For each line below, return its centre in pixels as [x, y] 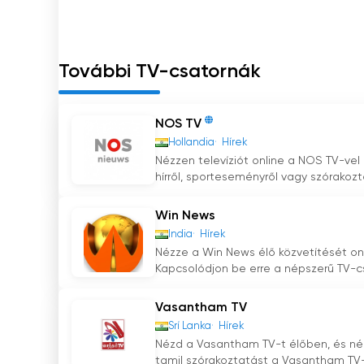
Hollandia [191, 143]
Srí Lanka [190, 327]
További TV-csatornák [160, 72]
